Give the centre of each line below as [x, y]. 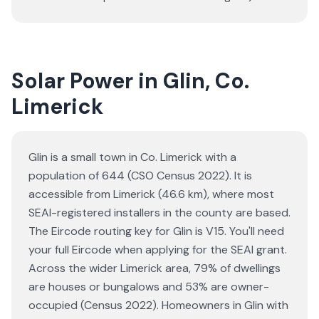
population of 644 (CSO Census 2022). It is [140, 176]
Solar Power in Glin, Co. [130, 81]
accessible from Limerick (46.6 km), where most [151, 194]
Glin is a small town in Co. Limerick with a [132, 157]
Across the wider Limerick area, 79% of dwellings [155, 268]
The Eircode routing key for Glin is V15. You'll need [156, 231]
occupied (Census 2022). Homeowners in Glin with [158, 305]
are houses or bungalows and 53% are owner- [149, 287]
